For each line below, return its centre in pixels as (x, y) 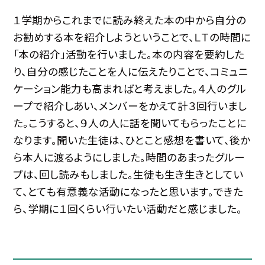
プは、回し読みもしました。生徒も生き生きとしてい (128, 174)
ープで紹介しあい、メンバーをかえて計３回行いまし (130, 105)
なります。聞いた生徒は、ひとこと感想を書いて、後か (132, 140)
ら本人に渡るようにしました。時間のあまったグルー (129, 157)
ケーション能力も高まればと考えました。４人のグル (130, 88)
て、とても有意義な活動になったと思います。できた (128, 191)
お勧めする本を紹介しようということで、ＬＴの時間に (132, 37)
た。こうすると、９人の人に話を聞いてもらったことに (130, 122)
